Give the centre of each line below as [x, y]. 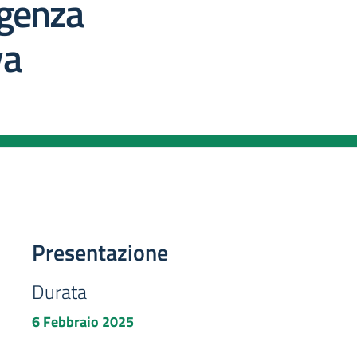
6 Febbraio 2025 [83, 321]
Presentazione [100, 252]
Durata [59, 291]
